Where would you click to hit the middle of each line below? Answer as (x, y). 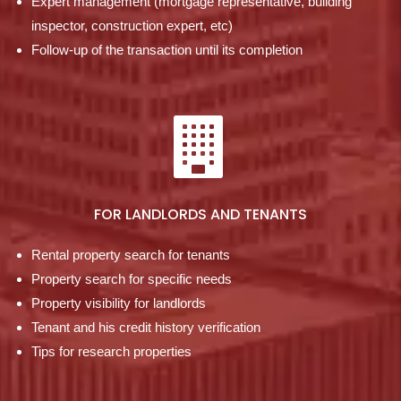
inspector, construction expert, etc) (132, 26)
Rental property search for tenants (131, 255)
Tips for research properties (111, 351)
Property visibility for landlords (119, 303)
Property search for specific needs (132, 279)
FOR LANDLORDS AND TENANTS (200, 214)
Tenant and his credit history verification (146, 327)
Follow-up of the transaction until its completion (167, 50)
